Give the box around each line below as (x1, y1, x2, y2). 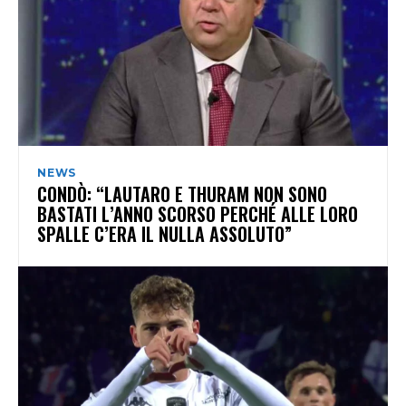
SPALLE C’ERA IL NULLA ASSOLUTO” (37, 219, 292, 247)
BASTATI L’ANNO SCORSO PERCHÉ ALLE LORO (37, 199, 358, 227)
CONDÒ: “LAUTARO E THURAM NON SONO (37, 179, 327, 208)
